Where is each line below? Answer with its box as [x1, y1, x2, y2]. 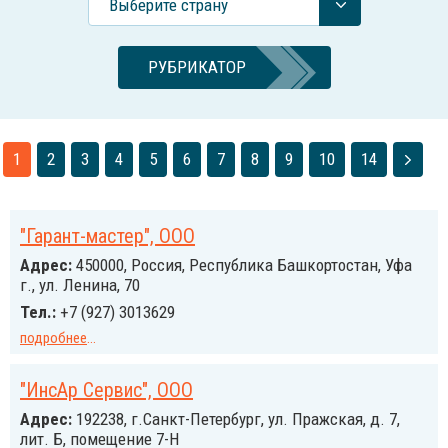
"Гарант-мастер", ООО [20, 224, 195, 248]
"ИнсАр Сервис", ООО [20, 378, 193, 402]
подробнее [20, 329, 87, 347]
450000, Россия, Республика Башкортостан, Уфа [72, 255, 412, 275]
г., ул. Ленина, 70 [20, 275, 140, 295]
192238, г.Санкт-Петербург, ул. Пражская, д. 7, [72, 409, 400, 429]
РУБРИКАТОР [147, 57, 246, 77]
